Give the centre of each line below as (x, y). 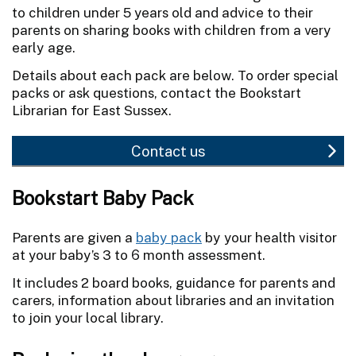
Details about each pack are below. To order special (175, 75)
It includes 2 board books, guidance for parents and (174, 282)
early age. (44, 47)
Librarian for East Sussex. (92, 110)
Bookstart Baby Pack (103, 197)
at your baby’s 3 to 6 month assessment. (139, 255)
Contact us (168, 151)
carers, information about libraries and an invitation (173, 300)
